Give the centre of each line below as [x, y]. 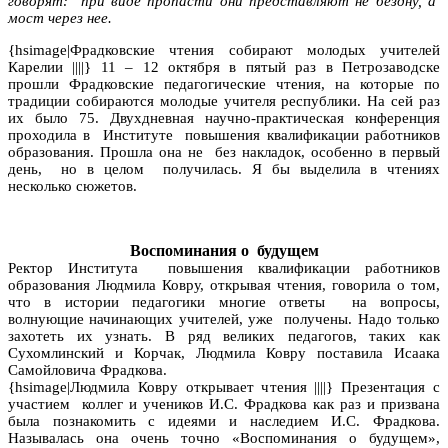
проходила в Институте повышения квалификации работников [224, 134]
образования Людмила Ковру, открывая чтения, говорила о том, [224, 284]
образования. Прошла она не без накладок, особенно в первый [224, 151]
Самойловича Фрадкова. [87, 369]
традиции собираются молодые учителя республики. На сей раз [224, 100]
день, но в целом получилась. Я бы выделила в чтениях [224, 168]
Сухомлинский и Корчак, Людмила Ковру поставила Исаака [224, 352]
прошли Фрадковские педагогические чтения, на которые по [224, 83]
